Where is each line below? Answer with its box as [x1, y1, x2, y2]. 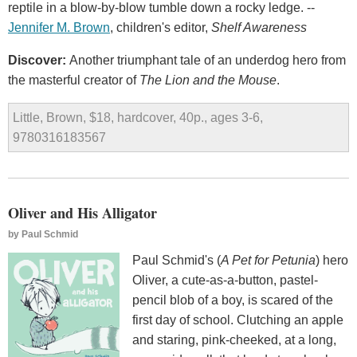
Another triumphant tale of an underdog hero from [69, 53, 346, 68]
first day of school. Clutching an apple [132, 313, 343, 327]
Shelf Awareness [211, 21, 307, 35]
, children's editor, [110, 21, 211, 35]
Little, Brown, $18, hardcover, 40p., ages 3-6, [13, 111, 263, 125]
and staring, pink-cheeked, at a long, [132, 333, 336, 347]
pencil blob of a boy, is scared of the [132, 293, 333, 307]
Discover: [8, 53, 69, 68]
